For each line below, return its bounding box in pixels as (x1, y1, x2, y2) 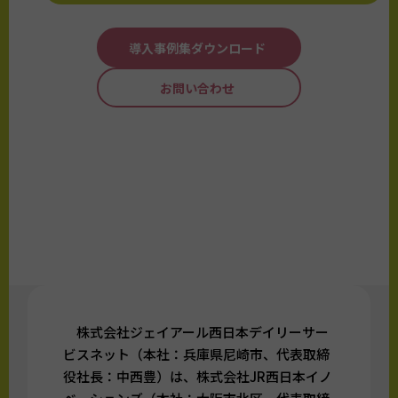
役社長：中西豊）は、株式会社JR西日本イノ (63, 367, 333, 386)
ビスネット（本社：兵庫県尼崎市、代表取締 (63, 345, 330, 364)
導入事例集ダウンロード (129, 39, 266, 58)
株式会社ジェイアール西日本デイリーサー (63, 322, 330, 342)
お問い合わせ (160, 79, 235, 98)
